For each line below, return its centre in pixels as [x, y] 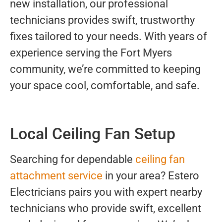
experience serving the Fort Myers [91, 53]
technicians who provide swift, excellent [106, 209]
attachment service [56, 176]
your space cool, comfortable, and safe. [105, 85]
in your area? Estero [151, 176]
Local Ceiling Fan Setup [93, 134]
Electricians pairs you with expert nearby [106, 192]
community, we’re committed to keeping [105, 69]
